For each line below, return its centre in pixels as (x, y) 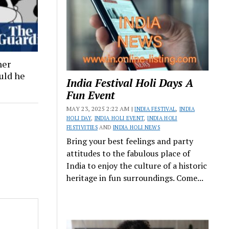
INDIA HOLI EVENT (119, 118)
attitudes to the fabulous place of (129, 153)
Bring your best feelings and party (130, 141)
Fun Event (91, 95)
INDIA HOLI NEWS (136, 127)
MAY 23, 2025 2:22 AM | (101, 108)
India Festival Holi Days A (130, 83)
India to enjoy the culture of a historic (137, 165)
